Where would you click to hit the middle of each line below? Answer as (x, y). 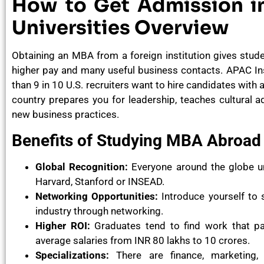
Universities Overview (121, 28)
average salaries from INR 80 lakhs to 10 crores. (143, 240)
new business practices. (65, 115)
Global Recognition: (82, 166)
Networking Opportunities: (99, 196)
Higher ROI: (63, 225)
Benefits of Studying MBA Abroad (136, 140)
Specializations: (72, 255)
